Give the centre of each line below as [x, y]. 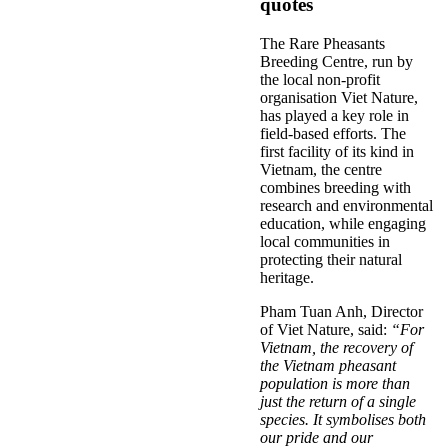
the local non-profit [320, 79]
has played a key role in [334, 115]
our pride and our [316, 437]
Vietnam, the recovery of [336, 347]
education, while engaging [343, 223]
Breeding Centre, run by [336, 61]
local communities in [325, 241]
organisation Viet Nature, [339, 97]
